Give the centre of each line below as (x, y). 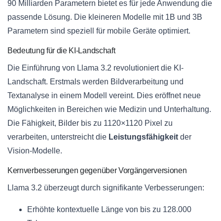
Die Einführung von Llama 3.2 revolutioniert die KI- (95, 68)
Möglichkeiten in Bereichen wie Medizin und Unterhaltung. (109, 110)
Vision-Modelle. (35, 151)
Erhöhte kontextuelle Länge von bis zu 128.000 (109, 210)
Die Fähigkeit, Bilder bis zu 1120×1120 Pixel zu (90, 123)
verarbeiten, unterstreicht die (58, 137)
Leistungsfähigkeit (143, 137)
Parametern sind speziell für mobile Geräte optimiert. (99, 31)
